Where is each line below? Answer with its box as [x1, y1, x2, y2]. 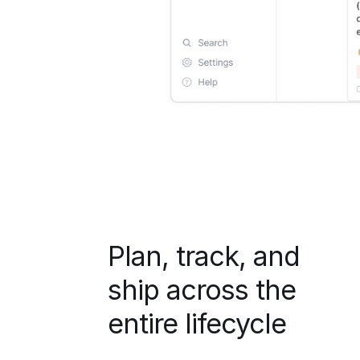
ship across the [108, 272, 297, 306]
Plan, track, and [108, 239, 301, 272]
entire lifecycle [108, 306, 287, 340]
